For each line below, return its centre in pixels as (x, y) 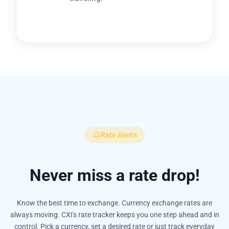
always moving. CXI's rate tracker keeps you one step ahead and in (114, 215)
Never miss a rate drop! (114, 175)
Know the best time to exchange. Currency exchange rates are (114, 203)
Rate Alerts (119, 135)
